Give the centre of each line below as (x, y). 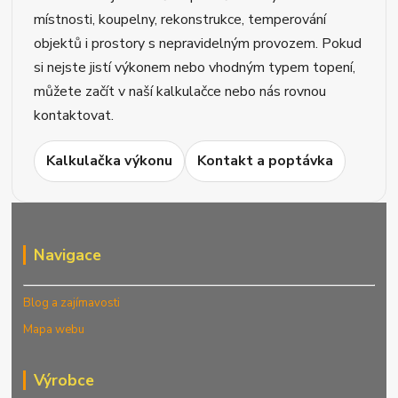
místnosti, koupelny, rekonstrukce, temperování (180, 20)
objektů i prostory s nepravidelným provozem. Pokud (198, 44)
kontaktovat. (74, 115)
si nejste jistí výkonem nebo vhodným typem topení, (195, 68)
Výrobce (64, 380)
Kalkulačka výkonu (110, 161)
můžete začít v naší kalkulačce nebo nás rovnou (180, 92)
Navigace (68, 255)
